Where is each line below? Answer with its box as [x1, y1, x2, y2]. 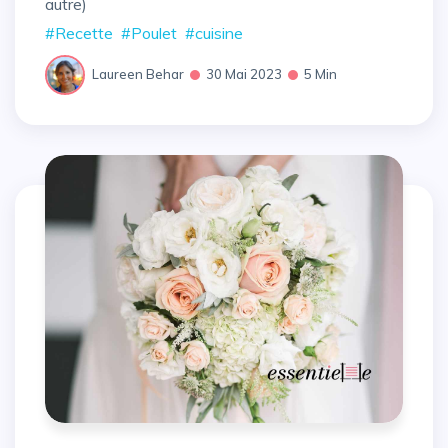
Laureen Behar [92, 66, 184, 83]
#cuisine [185, 22, 243, 43]
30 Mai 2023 [206, 66, 282, 83]
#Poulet [121, 22, 177, 43]
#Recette [45, 22, 113, 43]
